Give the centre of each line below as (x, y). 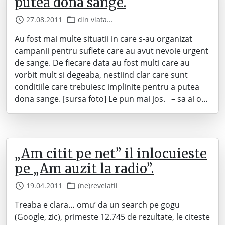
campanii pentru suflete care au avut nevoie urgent (111, 51)
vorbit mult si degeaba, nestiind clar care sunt (101, 75)
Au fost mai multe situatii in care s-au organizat (103, 39)
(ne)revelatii (98, 186)
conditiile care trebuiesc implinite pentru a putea (107, 87)
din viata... (96, 20)
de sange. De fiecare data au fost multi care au (102, 63)
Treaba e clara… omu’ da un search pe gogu (97, 205)
